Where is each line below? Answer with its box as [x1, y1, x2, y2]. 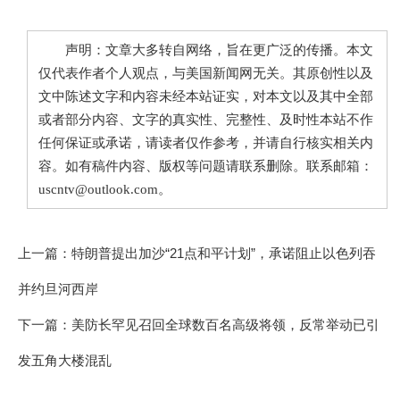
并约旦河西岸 [18, 280, 98, 296]
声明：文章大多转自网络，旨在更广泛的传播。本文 [38, 42, 373, 57]
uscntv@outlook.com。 [38, 181, 171, 196]
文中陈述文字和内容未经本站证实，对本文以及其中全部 [38, 88, 373, 104]
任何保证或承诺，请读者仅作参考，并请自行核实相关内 [38, 135, 373, 150]
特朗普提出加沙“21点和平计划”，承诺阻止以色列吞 [71, 245, 376, 261]
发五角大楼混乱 [18, 352, 112, 368]
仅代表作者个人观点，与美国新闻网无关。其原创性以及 [38, 65, 373, 80]
